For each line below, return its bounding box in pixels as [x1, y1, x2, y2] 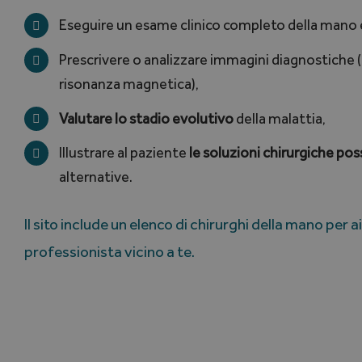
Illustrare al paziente [58, 144, 189, 162]
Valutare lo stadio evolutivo [58, 109, 234, 128]
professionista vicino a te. [23, 242, 195, 261]
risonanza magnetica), [58, 75, 199, 94]
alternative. [58, 168, 133, 187]
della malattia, [233, 109, 326, 128]
